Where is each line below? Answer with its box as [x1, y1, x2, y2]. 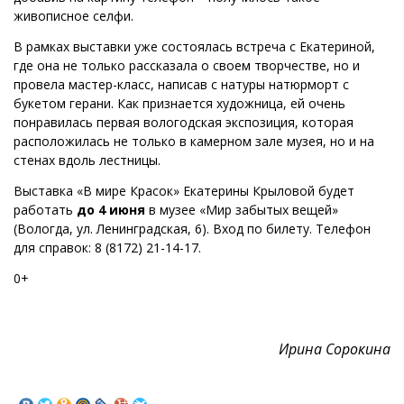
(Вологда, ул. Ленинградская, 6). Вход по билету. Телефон [14, 219, 371, 237]
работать [14, 200, 77, 218]
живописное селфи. [14, 6, 133, 24]
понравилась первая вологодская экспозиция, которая [14, 113, 353, 131]
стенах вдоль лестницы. [14, 151, 161, 169]
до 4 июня [77, 200, 145, 218]
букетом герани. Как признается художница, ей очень [14, 94, 345, 112]
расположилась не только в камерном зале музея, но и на [14, 132, 374, 150]
